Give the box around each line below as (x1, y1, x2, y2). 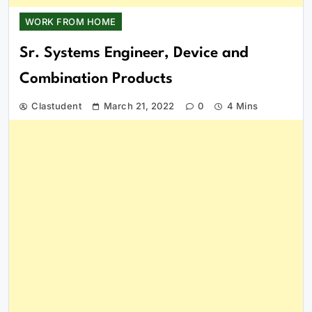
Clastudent (31, 100, 82, 111)
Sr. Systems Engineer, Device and (19, 45, 249, 61)
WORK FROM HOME (25, 15, 116, 27)
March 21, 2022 (103, 100, 175, 111)
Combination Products (19, 71, 173, 86)
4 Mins (226, 100, 258, 111)
